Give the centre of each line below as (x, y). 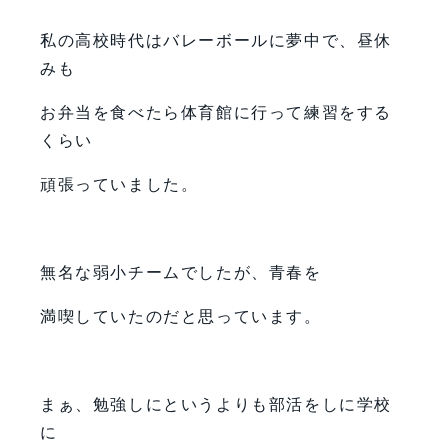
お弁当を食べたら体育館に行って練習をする (216, 112)
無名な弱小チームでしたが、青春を (181, 272)
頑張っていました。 (119, 184)
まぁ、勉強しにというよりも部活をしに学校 (216, 404)
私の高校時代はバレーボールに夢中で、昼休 (216, 40)
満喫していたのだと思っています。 (181, 316)
